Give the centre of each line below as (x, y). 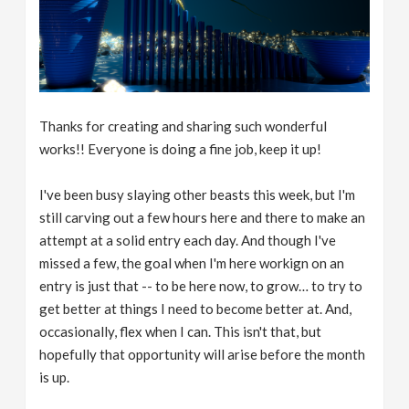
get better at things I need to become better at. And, (196, 308)
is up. (55, 377)
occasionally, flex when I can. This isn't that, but (181, 331)
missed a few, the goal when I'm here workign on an (192, 262)
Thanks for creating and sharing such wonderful (184, 126)
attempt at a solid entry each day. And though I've (188, 240)
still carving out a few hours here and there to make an (203, 217)
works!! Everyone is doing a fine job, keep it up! (181, 148)
